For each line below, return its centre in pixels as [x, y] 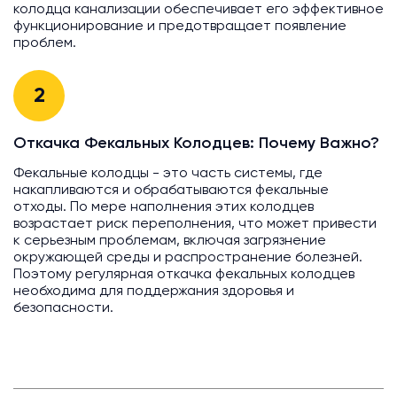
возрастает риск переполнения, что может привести [195, 225]
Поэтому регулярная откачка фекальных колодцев [184, 275]
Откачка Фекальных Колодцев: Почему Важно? [196, 144]
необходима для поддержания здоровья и [154, 292]
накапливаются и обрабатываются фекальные [171, 191]
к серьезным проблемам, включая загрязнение [170, 241]
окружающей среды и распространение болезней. [188, 258]
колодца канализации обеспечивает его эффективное [198, 10]
